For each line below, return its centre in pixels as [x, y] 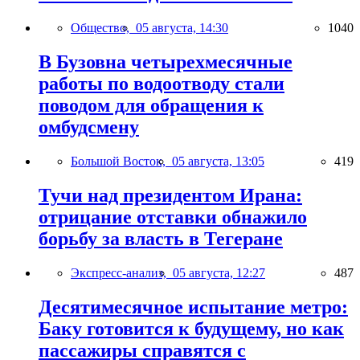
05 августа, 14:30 [182, 28]
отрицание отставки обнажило [173, 217]
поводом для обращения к [151, 106]
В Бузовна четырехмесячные [166, 62]
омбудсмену [89, 127]
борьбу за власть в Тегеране [161, 239]
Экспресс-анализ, [122, 272]
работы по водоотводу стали [162, 84]
